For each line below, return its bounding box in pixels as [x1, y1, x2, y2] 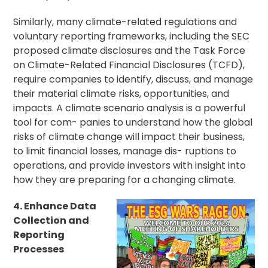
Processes [13, 242, 65, 257]
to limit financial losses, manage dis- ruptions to [13, 144, 237, 159]
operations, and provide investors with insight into [13, 159, 246, 173]
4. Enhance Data [13, 199, 97, 214]
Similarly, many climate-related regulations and [13, 15, 237, 29]
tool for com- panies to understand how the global [13, 115, 253, 130]
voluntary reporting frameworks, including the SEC [13, 29, 250, 44]
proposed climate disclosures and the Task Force [13, 44, 246, 58]
